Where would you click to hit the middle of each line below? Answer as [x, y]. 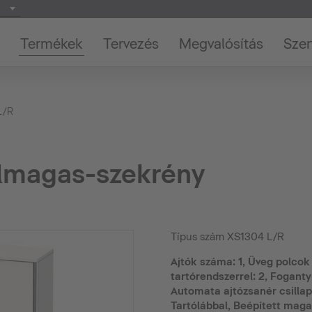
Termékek [51, 44]
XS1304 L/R [255, 237]
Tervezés [131, 44]
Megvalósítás [221, 44]
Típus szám [198, 237]
